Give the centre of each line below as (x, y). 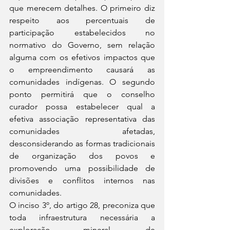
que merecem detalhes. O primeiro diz (82, 8)
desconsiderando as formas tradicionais (82, 143)
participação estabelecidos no (82, 33)
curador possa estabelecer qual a (82, 107)
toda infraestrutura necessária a (82, 217)
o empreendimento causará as (82, 70)
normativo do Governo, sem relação (82, 45)
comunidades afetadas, (82, 131)
